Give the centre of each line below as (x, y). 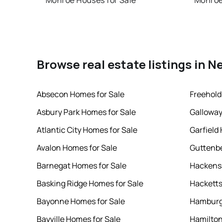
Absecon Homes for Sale (80, 94)
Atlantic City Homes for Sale (87, 130)
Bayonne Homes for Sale (81, 201)
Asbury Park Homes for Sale (86, 112)
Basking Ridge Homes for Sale (90, 184)
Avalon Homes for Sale (77, 148)
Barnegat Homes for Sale (81, 166)
